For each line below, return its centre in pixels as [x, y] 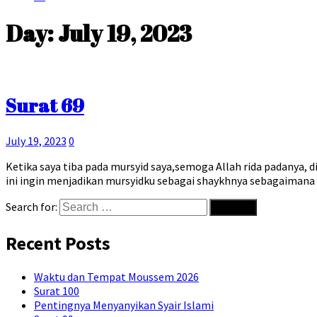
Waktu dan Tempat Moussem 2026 [116, 277]
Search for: [31, 207]
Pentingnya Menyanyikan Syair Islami [124, 305]
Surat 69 [45, 106]
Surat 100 [57, 291]
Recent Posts [58, 243]
